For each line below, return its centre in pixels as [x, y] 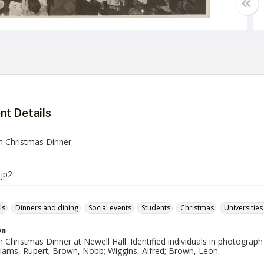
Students [156, 208]
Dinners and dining [47, 208]
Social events [110, 208]
